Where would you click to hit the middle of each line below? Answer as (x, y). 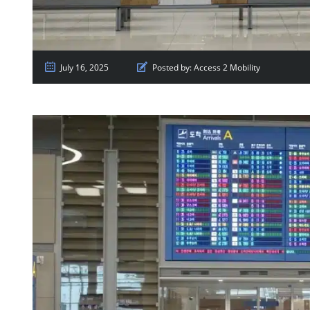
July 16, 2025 (84, 68)
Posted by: (172, 68)
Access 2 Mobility (227, 68)
